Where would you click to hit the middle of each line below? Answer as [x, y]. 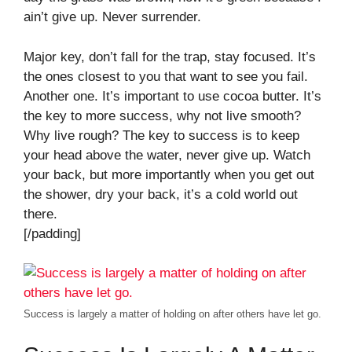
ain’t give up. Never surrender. [112, 17]
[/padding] [52, 233]
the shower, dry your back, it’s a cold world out [161, 194]
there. [40, 214]
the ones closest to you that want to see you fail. [166, 76]
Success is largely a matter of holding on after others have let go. [172, 314]
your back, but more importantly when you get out [169, 174]
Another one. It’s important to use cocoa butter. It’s [172, 96]
